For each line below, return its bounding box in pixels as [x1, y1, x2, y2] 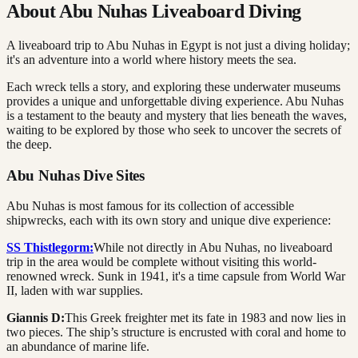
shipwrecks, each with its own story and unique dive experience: [6, 213, 331, 228]
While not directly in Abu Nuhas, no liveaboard [93, 241, 332, 255]
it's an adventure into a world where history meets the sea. [6, 52, 296, 66]
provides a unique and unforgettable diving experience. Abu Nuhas [6, 93, 344, 108]
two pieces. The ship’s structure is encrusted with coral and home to [6, 325, 346, 340]
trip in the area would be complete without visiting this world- [6, 255, 316, 269]
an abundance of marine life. [6, 340, 149, 354]
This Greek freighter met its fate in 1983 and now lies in [65, 311, 346, 325]
